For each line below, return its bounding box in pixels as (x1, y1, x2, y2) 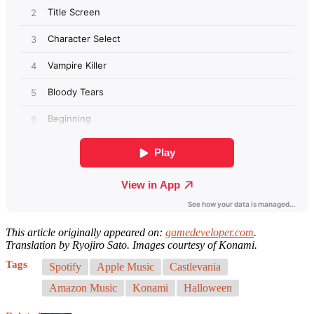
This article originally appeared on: (6, 226, 165, 238)
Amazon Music (49, 281, 117, 294)
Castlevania (170, 260, 221, 273)
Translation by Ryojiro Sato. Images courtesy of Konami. (6, 238, 257, 251)
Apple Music (97, 260, 154, 273)
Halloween (184, 281, 232, 294)
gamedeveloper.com (165, 226, 254, 238)
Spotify (49, 260, 81, 273)
